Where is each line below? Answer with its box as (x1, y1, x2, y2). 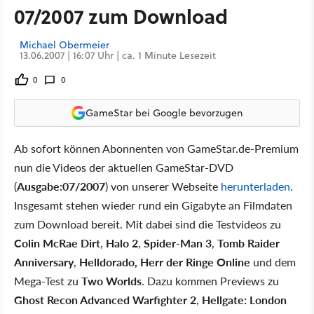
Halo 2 (106, 235, 138, 251)
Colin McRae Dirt (14, 235, 100, 251)
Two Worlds (81, 273, 142, 289)
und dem (253, 254, 296, 270)
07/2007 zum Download (14, 1, 228, 30)
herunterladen (221, 178, 290, 194)
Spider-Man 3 (144, 235, 212, 251)
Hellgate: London (202, 292, 287, 308)
